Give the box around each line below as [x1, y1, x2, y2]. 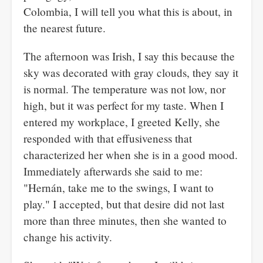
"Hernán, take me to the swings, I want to [23, 180, 214, 195]
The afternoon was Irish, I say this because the [23, 49, 235, 63]
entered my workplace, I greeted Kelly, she [23, 114, 220, 129]
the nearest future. [23, 21, 106, 35]
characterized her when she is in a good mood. [23, 147, 238, 162]
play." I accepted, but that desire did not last [23, 197, 224, 211]
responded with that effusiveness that [23, 131, 192, 146]
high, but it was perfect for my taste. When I [23, 98, 224, 113]
